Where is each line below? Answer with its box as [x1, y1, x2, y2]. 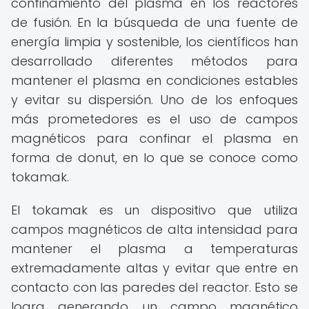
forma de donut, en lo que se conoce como [11, 149, 298, 166]
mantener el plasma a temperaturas [11, 240, 298, 257]
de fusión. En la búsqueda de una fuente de [11, 14, 298, 31]
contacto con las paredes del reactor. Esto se [11, 279, 298, 296]
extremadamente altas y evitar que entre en [11, 259, 298, 277]
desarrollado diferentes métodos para [11, 52, 298, 70]
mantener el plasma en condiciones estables [11, 72, 298, 89]
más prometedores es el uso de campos [11, 110, 298, 128]
